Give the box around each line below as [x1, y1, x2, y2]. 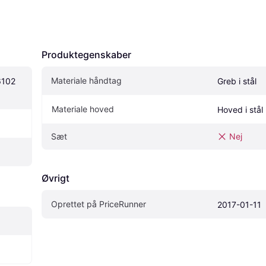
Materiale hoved [52, 103, 114, 114]
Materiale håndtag [51, 75, 122, 85]
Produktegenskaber [42, 48, 131, 61]
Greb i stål [217, 75, 256, 86]
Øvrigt [42, 172, 69, 184]
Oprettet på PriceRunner [51, 198, 146, 209]
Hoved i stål [217, 104, 263, 115]
